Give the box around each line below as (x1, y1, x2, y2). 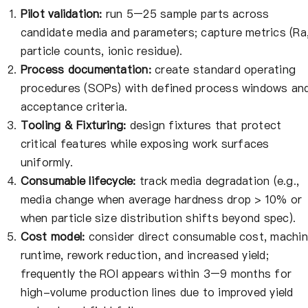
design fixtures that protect (126, 118, 282, 133)
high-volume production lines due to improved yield (20, 285, 294, 300)
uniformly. (20, 155, 74, 170)
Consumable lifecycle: (20, 173, 136, 189)
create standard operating (151, 62, 296, 78)
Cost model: (20, 229, 85, 245)
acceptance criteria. (20, 99, 128, 115)
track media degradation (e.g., (135, 173, 300, 189)
